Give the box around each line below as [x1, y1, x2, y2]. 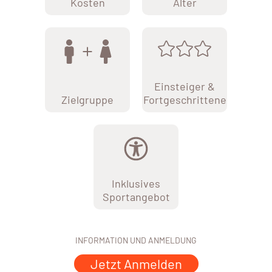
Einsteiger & [154, 80, 215, 93]
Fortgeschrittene [143, 93, 226, 107]
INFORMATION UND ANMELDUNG [75, 235, 197, 246]
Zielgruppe [61, 93, 114, 107]
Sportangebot [102, 190, 170, 204]
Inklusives [112, 177, 160, 191]
